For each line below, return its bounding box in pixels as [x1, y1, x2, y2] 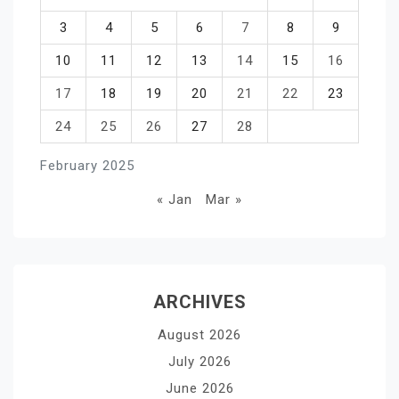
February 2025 [40, 157, 134, 174]
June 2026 [165, 379, 234, 396]
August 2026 [158, 326, 241, 343]
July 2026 [167, 353, 232, 370]
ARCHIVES [152, 290, 247, 313]
